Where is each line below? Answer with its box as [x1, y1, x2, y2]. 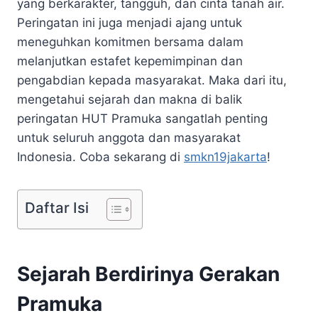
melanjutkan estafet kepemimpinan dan [17, 53, 243, 68]
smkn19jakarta [184, 149, 267, 164]
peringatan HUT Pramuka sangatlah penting [17, 111, 268, 126]
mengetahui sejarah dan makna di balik [17, 92, 242, 106]
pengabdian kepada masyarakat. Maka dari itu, [17, 72, 287, 87]
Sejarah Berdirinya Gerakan [17, 261, 280, 286]
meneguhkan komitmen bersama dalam [17, 34, 243, 49]
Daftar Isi [25, 198, 89, 216]
